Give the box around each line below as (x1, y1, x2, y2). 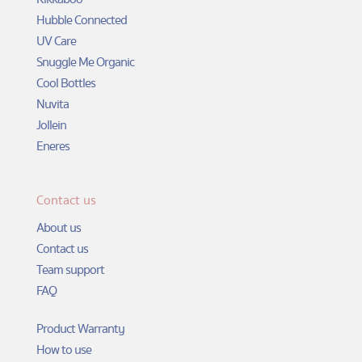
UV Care (36, 31, 76, 51)
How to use (36, 340, 91, 360)
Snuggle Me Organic (36, 52, 134, 72)
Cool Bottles (36, 73, 95, 93)
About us (36, 217, 81, 238)
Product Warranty (36, 319, 124, 339)
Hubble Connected (36, 10, 127, 30)
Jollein (36, 115, 66, 135)
